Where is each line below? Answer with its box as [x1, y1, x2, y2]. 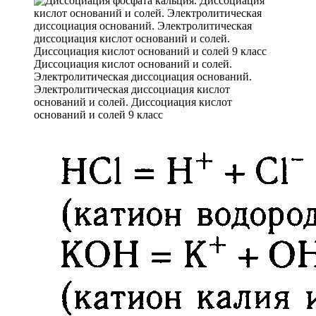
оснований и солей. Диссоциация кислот [34, 95, 232, 108]
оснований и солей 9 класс [34, 108, 163, 121]
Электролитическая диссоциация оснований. [34, 70, 252, 83]
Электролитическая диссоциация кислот [34, 83, 230, 95]
